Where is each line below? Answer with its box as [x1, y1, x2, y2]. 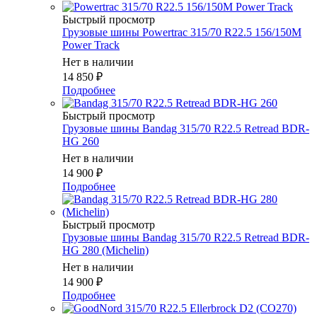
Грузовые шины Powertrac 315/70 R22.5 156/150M [62, 26, 301, 39]
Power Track [62, 39, 120, 52]
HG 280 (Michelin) [62, 244, 149, 257]
